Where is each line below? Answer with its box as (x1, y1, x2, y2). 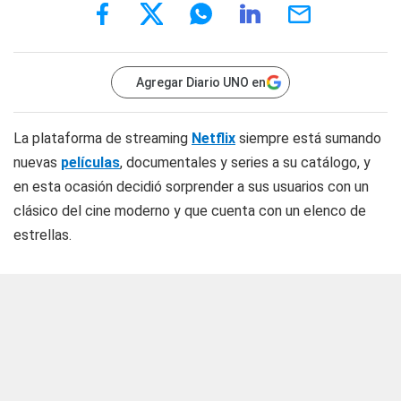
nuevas (13, 154, 61, 171)
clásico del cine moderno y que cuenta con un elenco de (13, 202, 366, 219)
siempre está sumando (235, 130, 381, 147)
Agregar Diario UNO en (136, 75, 266, 90)
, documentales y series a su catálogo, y (120, 154, 371, 171)
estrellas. (13, 226, 72, 243)
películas (61, 154, 120, 171)
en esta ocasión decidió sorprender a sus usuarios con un (13, 178, 369, 195)
